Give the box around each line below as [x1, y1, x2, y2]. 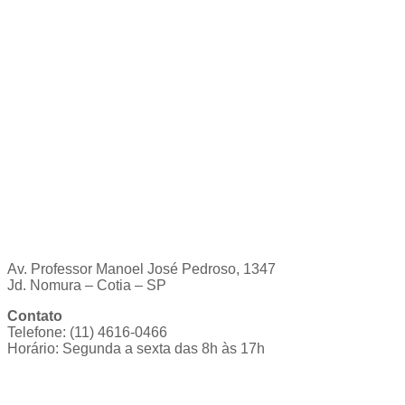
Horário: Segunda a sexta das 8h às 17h [7, 341, 265, 357]
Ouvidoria [7, 372, 74, 388]
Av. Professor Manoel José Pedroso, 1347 [7, 261, 276, 278]
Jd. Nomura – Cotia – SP [7, 278, 166, 294]
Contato [7, 308, 62, 325]
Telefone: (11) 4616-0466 [7, 325, 167, 341]
